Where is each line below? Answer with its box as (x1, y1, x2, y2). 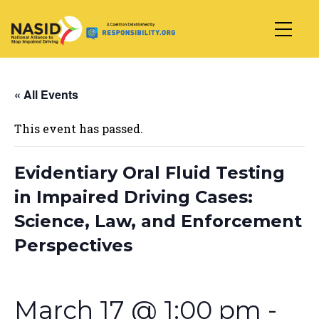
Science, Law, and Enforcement (14, 211, 302, 231)
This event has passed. (14, 121, 143, 136)
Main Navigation (11, 31, 217, 61)
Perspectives (14, 235, 132, 256)
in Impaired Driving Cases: (14, 187, 253, 207)
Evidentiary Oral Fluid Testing (14, 162, 285, 183)
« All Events (14, 86, 78, 103)
